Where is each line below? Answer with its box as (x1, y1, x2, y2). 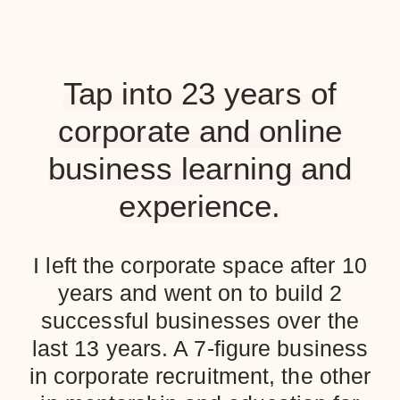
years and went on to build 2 (57, 279, 343, 305)
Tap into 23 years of (62, 75, 337, 111)
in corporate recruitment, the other (29, 362, 371, 388)
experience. (119, 187, 281, 223)
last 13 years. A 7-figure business (31, 335, 369, 361)
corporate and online (57, 112, 342, 148)
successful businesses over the (40, 307, 359, 333)
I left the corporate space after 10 (33, 252, 367, 278)
